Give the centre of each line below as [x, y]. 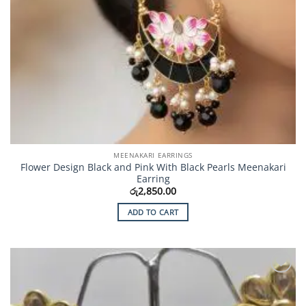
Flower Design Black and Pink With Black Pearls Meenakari [153, 167]
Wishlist [275, 292]
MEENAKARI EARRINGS [153, 155]
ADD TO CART [153, 212]
